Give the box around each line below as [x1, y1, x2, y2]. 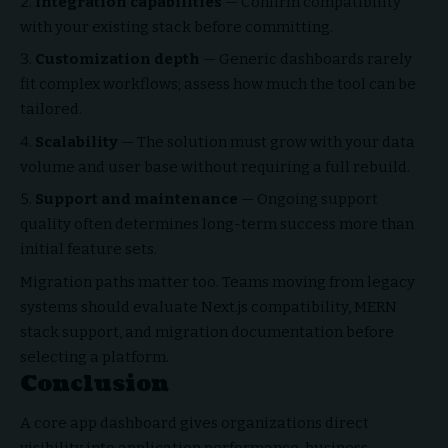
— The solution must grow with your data [118, 132, 415, 151]
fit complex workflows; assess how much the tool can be [20, 75, 416, 94]
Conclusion [20, 367, 169, 399]
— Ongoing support [238, 190, 378, 209]
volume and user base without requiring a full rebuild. [20, 157, 410, 176]
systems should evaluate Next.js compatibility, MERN [20, 297, 397, 316]
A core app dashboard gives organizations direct [20, 414, 369, 433]
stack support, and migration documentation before [20, 322, 394, 341]
